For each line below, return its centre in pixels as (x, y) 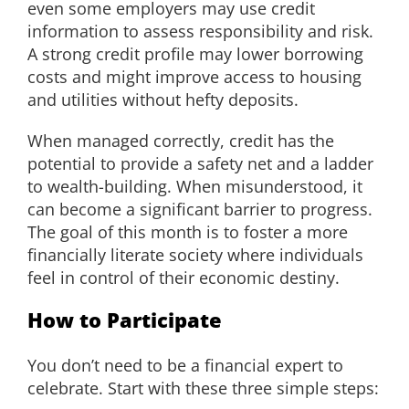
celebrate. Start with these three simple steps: (203, 388)
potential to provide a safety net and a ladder (200, 164)
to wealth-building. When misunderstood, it (195, 187)
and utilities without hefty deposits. (163, 100)
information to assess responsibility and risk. (200, 31)
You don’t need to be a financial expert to (185, 365)
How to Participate (125, 320)
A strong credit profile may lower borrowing (195, 54)
